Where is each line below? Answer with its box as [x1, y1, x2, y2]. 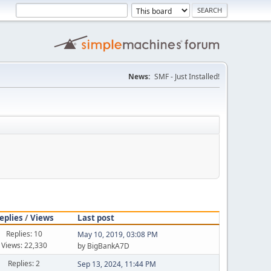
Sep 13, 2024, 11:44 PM [77, 259, 156, 269]
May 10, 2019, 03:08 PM [77, 229, 158, 240]
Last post [77, 212, 114, 223]
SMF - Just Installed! [154, 71, 220, 82]
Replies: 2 [8, 258, 41, 269]
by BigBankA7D [77, 241, 129, 251]
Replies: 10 [5, 228, 42, 239]
